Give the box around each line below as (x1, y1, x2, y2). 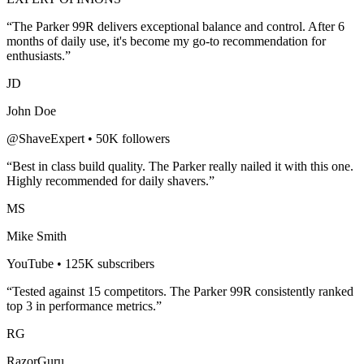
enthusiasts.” (6, 48, 71, 63)
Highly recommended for (6, 173, 139, 188)
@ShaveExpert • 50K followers (6, 131, 170, 145)
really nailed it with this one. (206, 158, 353, 173)
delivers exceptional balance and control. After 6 (94, 19, 344, 33)
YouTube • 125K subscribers (6, 256, 154, 271)
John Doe (6, 103, 56, 118)
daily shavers (139, 173, 206, 188)
